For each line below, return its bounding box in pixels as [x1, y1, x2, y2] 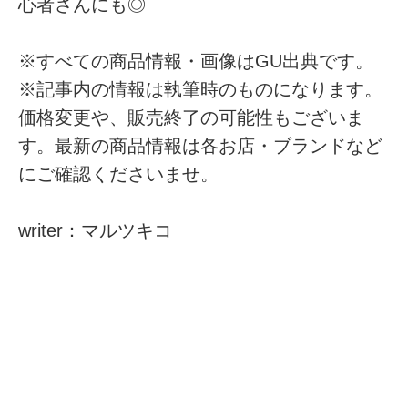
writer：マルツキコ [18, 220, 173, 241]
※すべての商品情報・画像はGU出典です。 [18, 51, 374, 72]
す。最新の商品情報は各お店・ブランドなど [18, 136, 383, 157]
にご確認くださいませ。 [18, 164, 219, 185]
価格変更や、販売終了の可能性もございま [18, 107, 365, 128]
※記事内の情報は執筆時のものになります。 [18, 79, 383, 100]
